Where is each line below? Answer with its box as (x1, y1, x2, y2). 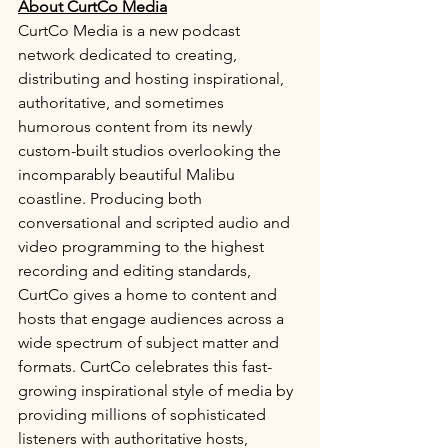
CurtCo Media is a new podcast (18, 20, 244, 40)
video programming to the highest (18, 236, 268, 256)
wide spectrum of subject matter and (18, 332, 283, 352)
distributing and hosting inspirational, (18, 68, 288, 88)
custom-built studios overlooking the (18, 140, 285, 160)
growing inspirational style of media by (18, 380, 297, 400)
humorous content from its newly (18, 116, 256, 136)
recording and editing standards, (18, 260, 255, 280)
